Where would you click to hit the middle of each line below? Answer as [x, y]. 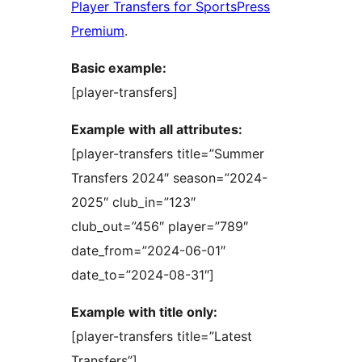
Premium [98, 31]
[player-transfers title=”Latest [162, 337]
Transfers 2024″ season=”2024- [169, 178]
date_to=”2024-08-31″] [143, 275]
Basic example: [119, 68]
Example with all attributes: [157, 130]
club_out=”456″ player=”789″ [160, 227]
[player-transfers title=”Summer [168, 154]
